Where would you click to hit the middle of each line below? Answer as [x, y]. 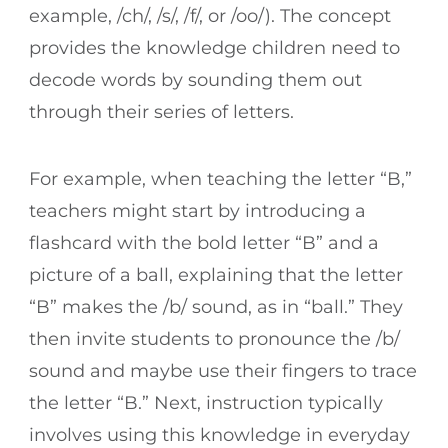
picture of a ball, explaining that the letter [216, 274]
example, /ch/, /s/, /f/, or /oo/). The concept [210, 15]
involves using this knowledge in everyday [219, 434]
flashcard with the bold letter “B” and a [204, 242]
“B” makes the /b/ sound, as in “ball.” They [216, 306]
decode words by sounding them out [195, 79]
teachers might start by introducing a [197, 210]
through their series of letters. [164, 111]
